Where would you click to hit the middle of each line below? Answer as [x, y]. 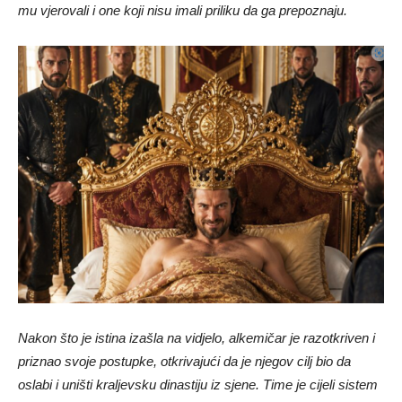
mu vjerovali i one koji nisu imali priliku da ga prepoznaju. [183, 10]
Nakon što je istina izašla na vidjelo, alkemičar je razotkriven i [197, 338]
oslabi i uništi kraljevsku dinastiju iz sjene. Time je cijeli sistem [198, 385]
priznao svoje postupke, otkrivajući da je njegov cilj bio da [184, 362]
